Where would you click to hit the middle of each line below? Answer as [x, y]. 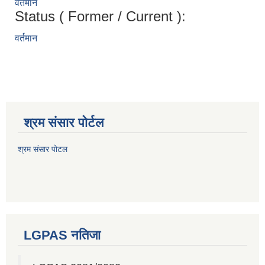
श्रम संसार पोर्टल [64, 123]
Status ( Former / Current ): [100, 17]
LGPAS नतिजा [62, 235]
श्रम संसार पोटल [43, 149]
